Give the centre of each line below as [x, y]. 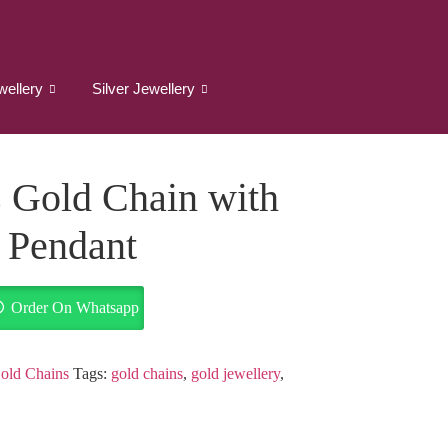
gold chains [146, 373]
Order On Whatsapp [74, 307]
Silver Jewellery [143, 88]
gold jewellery [235, 373]
